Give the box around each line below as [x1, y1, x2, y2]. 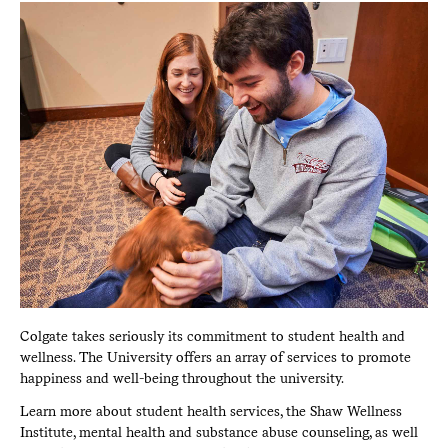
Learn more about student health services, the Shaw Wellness [19, 402, 402, 419]
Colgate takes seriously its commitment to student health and [19, 327, 405, 344]
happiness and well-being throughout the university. [19, 369, 344, 386]
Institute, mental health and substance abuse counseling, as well [19, 423, 418, 440]
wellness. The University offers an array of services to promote [19, 348, 411, 365]
